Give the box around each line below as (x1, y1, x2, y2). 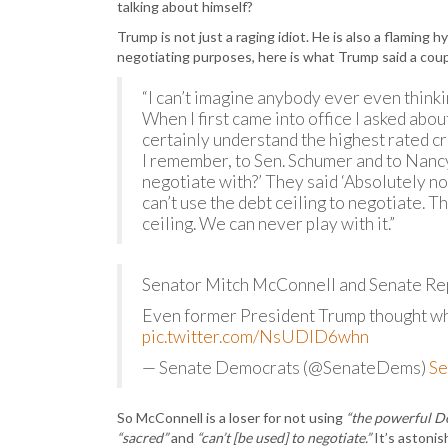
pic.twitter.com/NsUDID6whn (142, 326, 369, 347)
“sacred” (117, 429, 168, 446)
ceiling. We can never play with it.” (142, 213, 395, 234)
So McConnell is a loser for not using (117, 409, 346, 426)
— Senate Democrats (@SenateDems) (142, 357, 429, 378)
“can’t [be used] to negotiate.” (197, 429, 371, 446)
